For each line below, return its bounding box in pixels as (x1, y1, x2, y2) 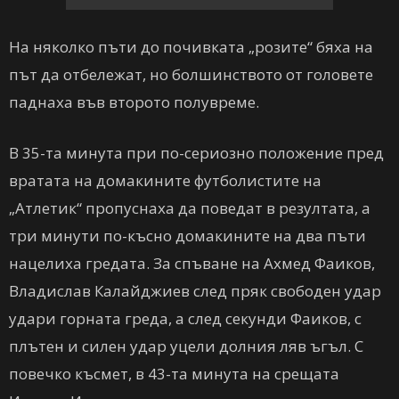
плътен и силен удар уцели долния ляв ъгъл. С (9, 336, 363, 356)
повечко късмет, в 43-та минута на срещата (9, 363, 339, 384)
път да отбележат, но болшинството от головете (9, 64, 373, 85)
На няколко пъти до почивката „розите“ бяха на (9, 37, 373, 57)
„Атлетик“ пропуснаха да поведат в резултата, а (9, 198, 370, 218)
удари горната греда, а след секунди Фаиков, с (9, 308, 362, 329)
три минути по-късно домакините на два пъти (9, 225, 366, 246)
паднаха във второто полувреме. (9, 92, 259, 112)
